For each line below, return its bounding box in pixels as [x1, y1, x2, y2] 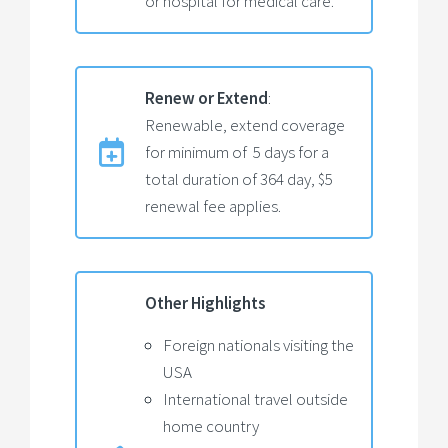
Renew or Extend [145, 86, 268, 109]
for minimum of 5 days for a [145, 140, 329, 163]
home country [163, 415, 259, 438]
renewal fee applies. [145, 194, 281, 217]
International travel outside [163, 388, 348, 411]
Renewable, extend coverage [145, 113, 345, 136]
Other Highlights [145, 291, 266, 314]
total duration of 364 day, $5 [145, 167, 333, 190]
